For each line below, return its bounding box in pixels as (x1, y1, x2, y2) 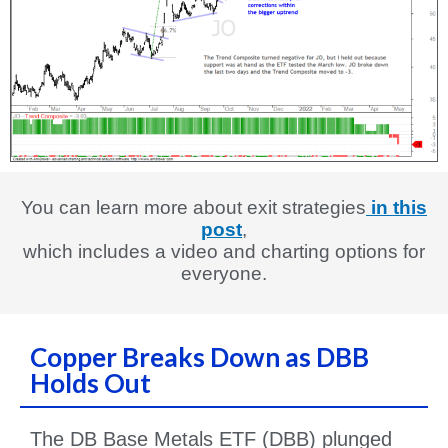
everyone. (181, 263, 267, 285)
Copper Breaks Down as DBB (30, 341, 369, 374)
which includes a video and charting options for (23, 241, 425, 263)
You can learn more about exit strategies (21, 197, 366, 219)
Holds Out (30, 367, 151, 400)
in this (366, 197, 427, 219)
